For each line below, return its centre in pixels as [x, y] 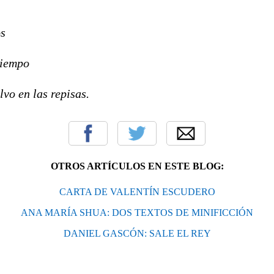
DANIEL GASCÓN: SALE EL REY [137, 233]
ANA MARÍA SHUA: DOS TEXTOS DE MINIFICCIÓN [137, 212]
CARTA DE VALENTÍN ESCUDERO [137, 191]
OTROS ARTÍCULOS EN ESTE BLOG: [137, 166]
